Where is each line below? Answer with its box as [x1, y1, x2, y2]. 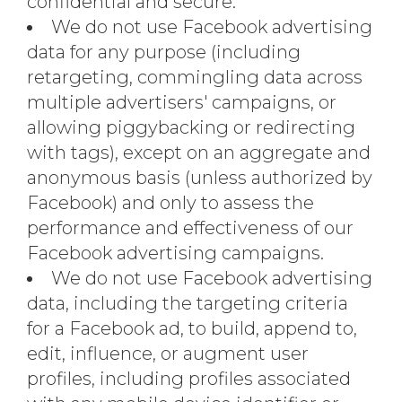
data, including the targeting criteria [27, 293, 348, 314]
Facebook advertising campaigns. [27, 242, 324, 264]
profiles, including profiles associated [27, 368, 351, 389]
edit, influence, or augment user [27, 343, 309, 364]
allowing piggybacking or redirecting [27, 117, 355, 138]
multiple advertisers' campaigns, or [27, 92, 336, 113]
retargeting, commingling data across [27, 66, 363, 88]
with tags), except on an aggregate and [27, 142, 371, 163]
